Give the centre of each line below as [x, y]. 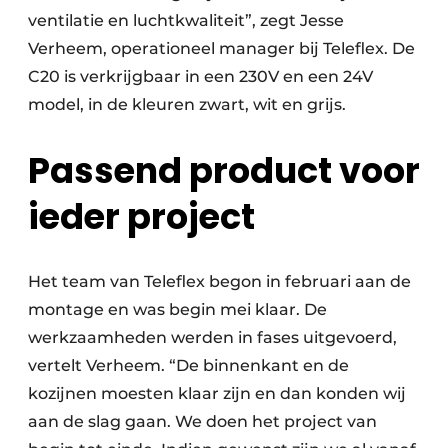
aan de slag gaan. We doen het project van [202, 421]
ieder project [141, 216]
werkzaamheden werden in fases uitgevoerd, [212, 337]
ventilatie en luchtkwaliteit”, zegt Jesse [186, 20]
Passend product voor [224, 170]
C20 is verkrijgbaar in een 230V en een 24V [200, 76]
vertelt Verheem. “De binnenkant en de [188, 365]
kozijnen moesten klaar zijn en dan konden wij [217, 393]
